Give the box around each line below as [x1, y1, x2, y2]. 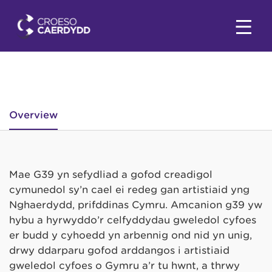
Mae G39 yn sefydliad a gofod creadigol [9, 168, 212, 180]
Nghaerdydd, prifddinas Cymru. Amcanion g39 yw [9, 199, 262, 211]
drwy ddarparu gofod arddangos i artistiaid [9, 244, 229, 256]
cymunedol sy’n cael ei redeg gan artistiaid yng [9, 183, 250, 195]
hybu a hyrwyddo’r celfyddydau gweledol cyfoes [9, 214, 256, 226]
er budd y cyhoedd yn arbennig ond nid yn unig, [9, 229, 252, 241]
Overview [9, 109, 58, 121]
